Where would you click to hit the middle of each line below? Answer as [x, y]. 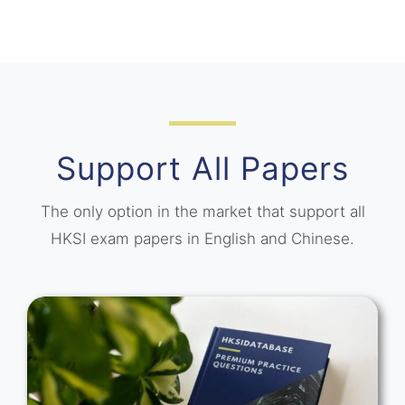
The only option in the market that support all [202, 211]
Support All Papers [202, 168]
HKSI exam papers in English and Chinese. [202, 238]
